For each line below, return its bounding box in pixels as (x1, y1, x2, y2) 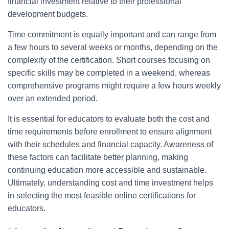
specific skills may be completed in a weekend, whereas (8, 68, 210, 77)
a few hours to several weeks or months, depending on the (8, 43, 218, 52)
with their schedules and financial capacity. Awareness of (8, 140, 213, 149)
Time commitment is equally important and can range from (8, 30, 216, 39)
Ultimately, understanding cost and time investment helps (8, 178, 213, 187)
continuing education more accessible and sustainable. (8, 166, 207, 174)
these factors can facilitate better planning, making (8, 153, 188, 162)
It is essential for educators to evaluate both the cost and (8, 114, 210, 123)
